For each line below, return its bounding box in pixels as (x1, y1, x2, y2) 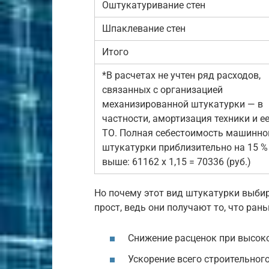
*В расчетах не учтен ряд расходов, (102, 69, 261, 81)
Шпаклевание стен (102, 22, 186, 34)
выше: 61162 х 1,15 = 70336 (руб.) (102, 156, 251, 168)
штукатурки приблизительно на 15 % (102, 141, 268, 153)
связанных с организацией (102, 83, 223, 95)
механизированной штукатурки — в (102, 98, 263, 110)
